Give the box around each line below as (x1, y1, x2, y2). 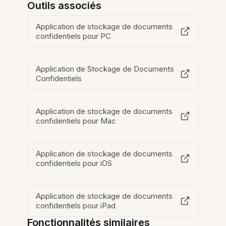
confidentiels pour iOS (36, 158, 112, 168)
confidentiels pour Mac (36, 116, 117, 126)
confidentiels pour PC (36, 31, 111, 41)
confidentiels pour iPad (36, 201, 116, 211)
